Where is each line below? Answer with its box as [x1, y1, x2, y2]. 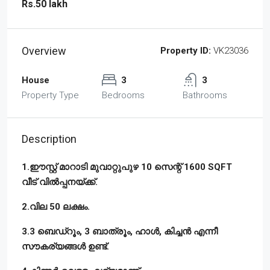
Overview [22, 44, 66, 57]
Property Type [22, 89, 79, 101]
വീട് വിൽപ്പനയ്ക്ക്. [22, 176, 98, 187]
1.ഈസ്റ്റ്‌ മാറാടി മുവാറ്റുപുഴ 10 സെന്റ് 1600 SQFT [22, 161, 232, 172]
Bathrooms [182, 89, 227, 101]
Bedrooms [102, 89, 145, 101]
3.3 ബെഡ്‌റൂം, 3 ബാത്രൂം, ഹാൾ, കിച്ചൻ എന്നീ [22, 225, 218, 237]
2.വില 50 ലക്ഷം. [22, 201, 90, 212]
